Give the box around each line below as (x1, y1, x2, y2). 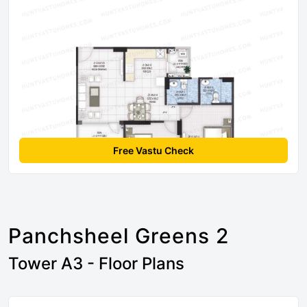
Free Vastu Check (113, 145, 194, 157)
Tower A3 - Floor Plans (8, 254, 184, 274)
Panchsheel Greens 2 (8, 223, 229, 249)
